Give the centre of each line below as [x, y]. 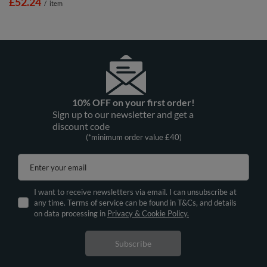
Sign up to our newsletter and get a [123, 114]
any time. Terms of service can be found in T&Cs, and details [135, 202]
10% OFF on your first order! [133, 102]
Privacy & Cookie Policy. [148, 213]
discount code [81, 126]
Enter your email [58, 167]
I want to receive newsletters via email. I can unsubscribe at [135, 192]
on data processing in [71, 213]
